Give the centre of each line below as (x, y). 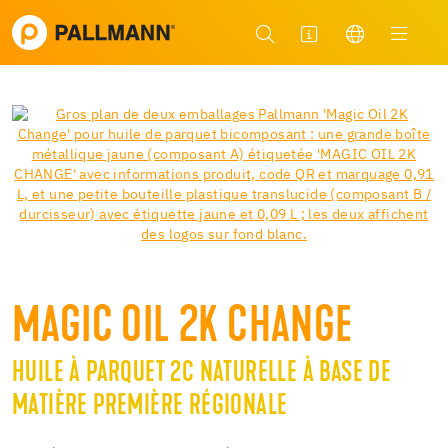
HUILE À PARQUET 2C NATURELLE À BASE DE (202, 373)
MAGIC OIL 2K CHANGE (182, 328)
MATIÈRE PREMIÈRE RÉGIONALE (150, 406)
